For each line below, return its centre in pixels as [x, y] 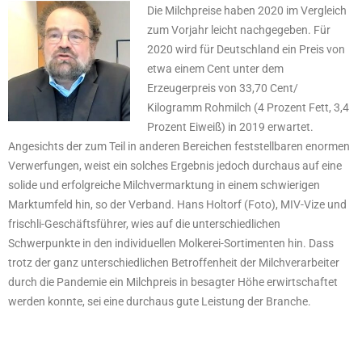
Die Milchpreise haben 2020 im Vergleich [246, 11]
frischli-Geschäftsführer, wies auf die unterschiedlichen [144, 224]
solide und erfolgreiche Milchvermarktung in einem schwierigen [164, 185]
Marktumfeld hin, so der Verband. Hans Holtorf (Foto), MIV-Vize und [177, 205]
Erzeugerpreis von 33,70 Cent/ [222, 88]
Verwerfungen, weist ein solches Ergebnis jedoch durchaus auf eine [175, 166]
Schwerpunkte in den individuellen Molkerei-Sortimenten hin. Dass [171, 244]
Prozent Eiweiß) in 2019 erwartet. [230, 127]
